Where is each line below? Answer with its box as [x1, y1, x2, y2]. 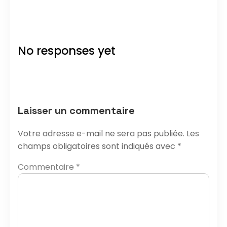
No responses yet [18, 43, 116, 59]
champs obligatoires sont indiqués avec [18, 140, 177, 152]
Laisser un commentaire [18, 103, 135, 117]
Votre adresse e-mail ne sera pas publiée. [18, 127, 184, 139]
